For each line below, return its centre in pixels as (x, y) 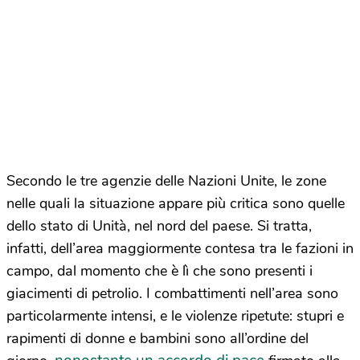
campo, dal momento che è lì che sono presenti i (160, 271)
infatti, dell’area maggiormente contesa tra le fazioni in (180, 249)
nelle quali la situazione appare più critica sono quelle (176, 204)
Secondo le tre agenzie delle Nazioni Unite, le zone (166, 181)
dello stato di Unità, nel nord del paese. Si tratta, (159, 226)
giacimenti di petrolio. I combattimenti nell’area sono (172, 294)
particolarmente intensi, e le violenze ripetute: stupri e (175, 316)
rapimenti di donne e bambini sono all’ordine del (157, 339)
